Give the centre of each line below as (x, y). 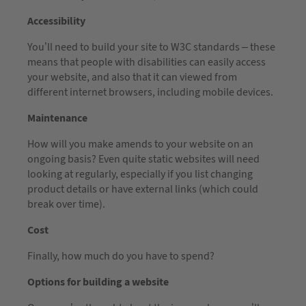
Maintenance (57, 118)
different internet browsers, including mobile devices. (150, 92)
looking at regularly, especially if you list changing (140, 174)
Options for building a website (98, 282)
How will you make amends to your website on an (140, 144)
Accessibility (56, 21)
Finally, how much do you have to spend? (121, 256)
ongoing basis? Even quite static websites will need (143, 159)
